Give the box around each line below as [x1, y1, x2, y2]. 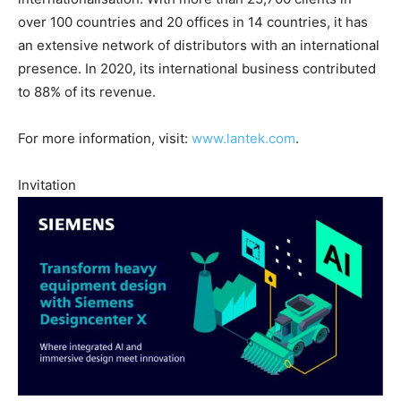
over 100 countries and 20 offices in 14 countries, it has [18, 13, 368, 31]
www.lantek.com [192, 130, 295, 148]
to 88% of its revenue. [18, 83, 156, 101]
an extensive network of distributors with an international [18, 37, 380, 55]
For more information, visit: [18, 130, 192, 148]
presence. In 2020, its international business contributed [18, 60, 376, 78]
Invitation [18, 176, 76, 194]
